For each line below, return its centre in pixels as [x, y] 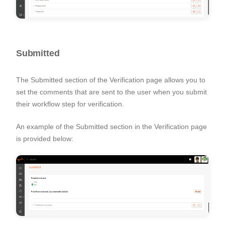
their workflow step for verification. [70, 104]
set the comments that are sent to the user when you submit [111, 92]
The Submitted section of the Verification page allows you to [111, 80]
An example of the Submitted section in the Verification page [111, 126]
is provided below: [45, 138]
